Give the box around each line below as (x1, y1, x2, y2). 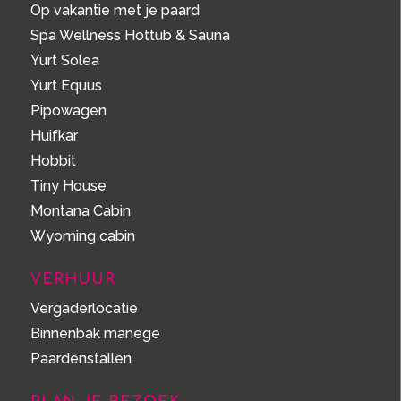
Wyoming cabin (30, 227, 135, 245)
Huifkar (30, 127, 78, 145)
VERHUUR (30, 271, 115, 288)
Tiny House (30, 177, 107, 195)
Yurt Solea (30, 52, 99, 70)
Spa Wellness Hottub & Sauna (30, 27, 230, 45)
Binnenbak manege (30, 325, 160, 343)
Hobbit (30, 152, 76, 170)
